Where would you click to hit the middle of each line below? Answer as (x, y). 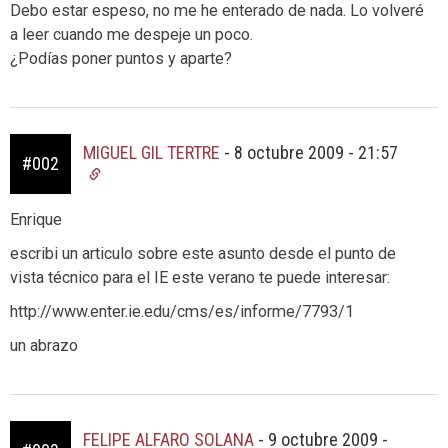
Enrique (36, 219)
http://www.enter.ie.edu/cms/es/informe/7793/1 (182, 311)
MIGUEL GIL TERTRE (151, 152)
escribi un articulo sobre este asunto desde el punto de (203, 253)
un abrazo (44, 345)
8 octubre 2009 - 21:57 (316, 152)
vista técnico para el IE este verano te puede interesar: (200, 277)
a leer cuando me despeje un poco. (131, 34)
